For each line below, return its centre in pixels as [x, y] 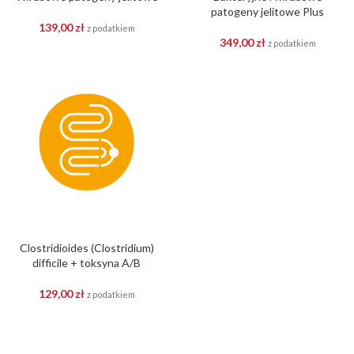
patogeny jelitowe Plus [267, 11]
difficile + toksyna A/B [87, 263]
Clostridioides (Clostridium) [87, 248]
